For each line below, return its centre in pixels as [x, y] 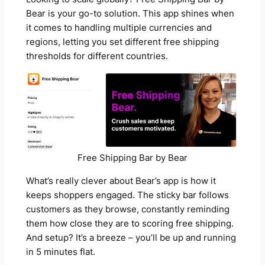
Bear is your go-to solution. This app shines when [130, 13]
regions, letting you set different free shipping [122, 42]
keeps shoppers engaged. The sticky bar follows [127, 195]
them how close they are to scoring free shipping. [130, 223]
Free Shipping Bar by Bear [132, 158]
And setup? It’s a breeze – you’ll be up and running [131, 237]
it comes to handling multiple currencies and [119, 28]
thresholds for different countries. [97, 56]
